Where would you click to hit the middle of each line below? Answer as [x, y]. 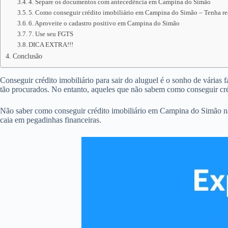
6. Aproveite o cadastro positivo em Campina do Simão [104, 23]
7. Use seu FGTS [51, 34]
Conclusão [27, 56]
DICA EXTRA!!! [51, 45]
